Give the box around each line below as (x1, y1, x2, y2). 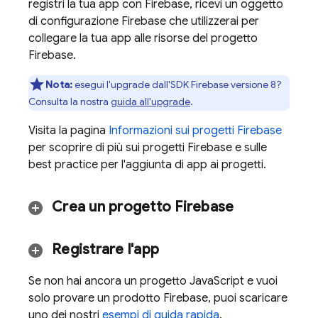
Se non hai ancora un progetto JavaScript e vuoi (28, 274, 278, 288)
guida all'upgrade (111, 95, 190, 108)
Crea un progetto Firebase (52, 198, 234, 216)
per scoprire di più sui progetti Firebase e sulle (28, 141, 267, 155)
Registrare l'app (52, 241, 159, 258)
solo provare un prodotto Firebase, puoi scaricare (28, 291, 287, 305)
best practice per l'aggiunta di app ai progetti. (28, 158, 266, 172)
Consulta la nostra (28, 95, 111, 108)
